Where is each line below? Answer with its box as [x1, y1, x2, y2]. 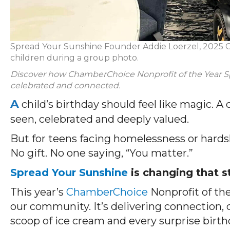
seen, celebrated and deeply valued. [10, 112, 194, 125]
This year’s [10, 185, 66, 198]
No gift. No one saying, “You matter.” [10, 146, 196, 159]
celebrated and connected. [10, 80, 120, 90]
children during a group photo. [10, 52, 139, 63]
